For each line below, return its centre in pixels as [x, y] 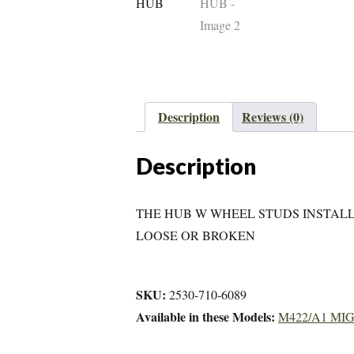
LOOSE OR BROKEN [196, 235]
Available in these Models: [205, 316]
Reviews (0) [273, 116]
